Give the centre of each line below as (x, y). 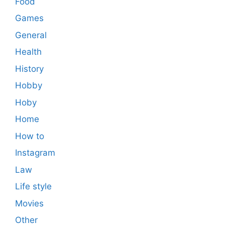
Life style (33, 187)
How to (30, 136)
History (29, 69)
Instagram (35, 153)
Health (28, 52)
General (31, 35)
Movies (29, 203)
